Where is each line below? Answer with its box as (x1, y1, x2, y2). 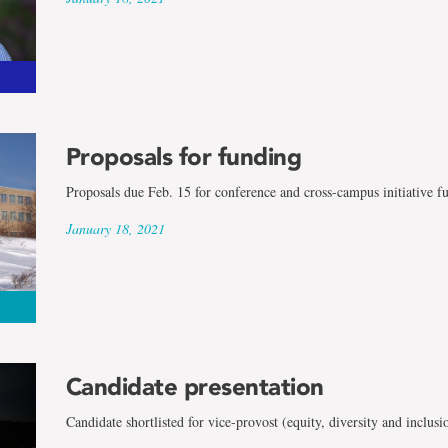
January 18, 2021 (65, 218, 165, 238)
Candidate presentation (65, 372, 324, 402)
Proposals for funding (65, 141, 302, 171)
